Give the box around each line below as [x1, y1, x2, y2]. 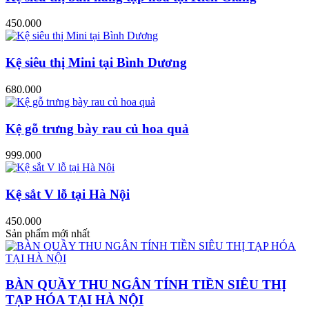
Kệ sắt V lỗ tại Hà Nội [6, 187, 130, 202]
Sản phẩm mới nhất [6, 227, 90, 239]
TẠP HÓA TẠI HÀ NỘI [6, 292, 143, 308]
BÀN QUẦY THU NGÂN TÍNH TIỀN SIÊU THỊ [6, 277, 286, 292]
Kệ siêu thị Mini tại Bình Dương [6, 55, 187, 70]
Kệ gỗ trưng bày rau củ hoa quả [6, 121, 189, 136]
